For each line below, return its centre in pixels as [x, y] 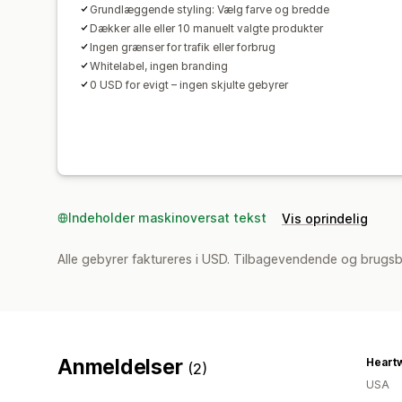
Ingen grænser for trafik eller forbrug [183, 47]
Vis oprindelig [325, 218]
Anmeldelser [123, 367]
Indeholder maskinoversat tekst [167, 217]
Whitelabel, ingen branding [159, 66]
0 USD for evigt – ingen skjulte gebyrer [189, 84]
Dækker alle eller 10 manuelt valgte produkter [206, 28]
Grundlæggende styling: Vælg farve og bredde [210, 9]
